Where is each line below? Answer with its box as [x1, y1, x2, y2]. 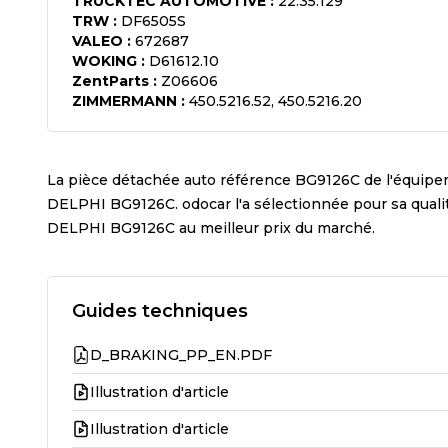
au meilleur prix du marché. [175, 218, 375, 237]
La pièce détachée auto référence [47, 170, 295, 189]
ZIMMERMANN [72, 91, 177, 110]
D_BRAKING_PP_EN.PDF [90, 345, 272, 364]
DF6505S [121, 11, 186, 30]
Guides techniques [72, 299, 248, 322]
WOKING [72, 51, 137, 70]
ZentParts [72, 71, 149, 90]
